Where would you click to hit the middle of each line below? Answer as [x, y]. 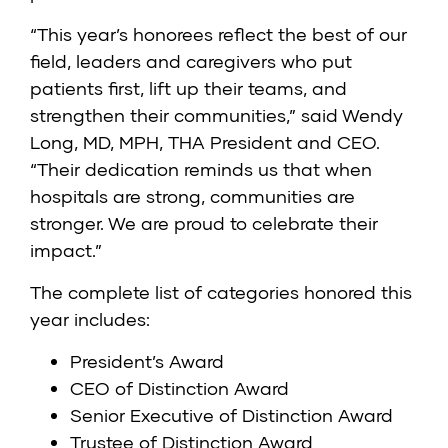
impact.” [66, 250]
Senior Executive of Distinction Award [231, 415]
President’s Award [147, 361]
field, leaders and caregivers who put [191, 61]
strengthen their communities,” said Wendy [216, 115]
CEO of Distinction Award [179, 388]
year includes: [90, 319]
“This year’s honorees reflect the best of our [218, 34]
